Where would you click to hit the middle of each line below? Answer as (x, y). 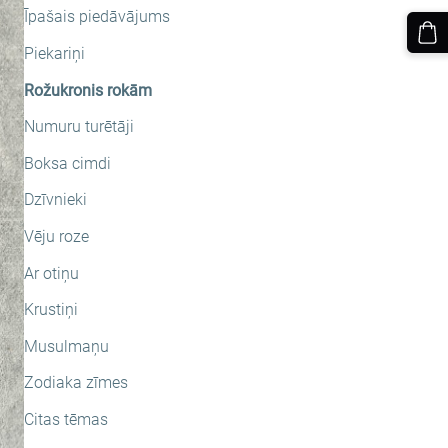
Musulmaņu (66, 346)
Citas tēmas (65, 420)
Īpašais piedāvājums (96, 17)
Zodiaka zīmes (75, 383)
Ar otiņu (51, 273)
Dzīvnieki (55, 200)
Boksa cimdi (67, 163)
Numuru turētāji (78, 127)
